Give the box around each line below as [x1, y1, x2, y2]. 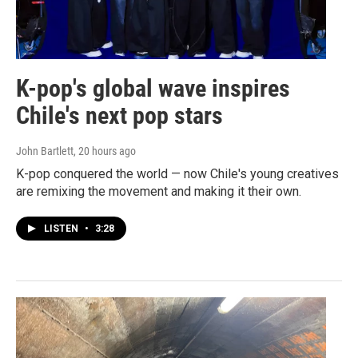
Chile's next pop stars [16, 101, 223, 129]
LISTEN [44, 222, 81, 234]
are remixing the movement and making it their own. [16, 183, 301, 199]
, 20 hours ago [74, 144, 136, 157]
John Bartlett [16, 144, 74, 157]
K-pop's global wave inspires [16, 74, 290, 102]
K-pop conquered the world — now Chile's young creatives [16, 165, 339, 181]
